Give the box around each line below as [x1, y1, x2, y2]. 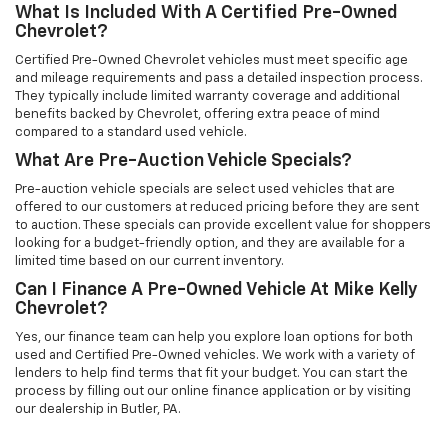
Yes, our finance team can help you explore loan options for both [15, 331, 413, 345]
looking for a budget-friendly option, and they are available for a [15, 237, 405, 251]
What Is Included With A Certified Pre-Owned [15, 4, 398, 23]
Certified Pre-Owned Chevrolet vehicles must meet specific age [15, 54, 408, 68]
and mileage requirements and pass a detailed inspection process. [15, 72, 423, 86]
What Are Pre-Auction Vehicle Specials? [15, 152, 352, 171]
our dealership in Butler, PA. [15, 403, 181, 417]
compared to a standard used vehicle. [15, 126, 247, 140]
